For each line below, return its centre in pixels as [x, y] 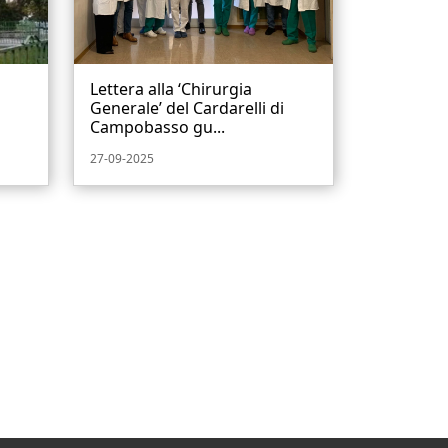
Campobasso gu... [157, 127]
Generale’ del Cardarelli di [187, 108]
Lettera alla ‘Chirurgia [171, 89]
